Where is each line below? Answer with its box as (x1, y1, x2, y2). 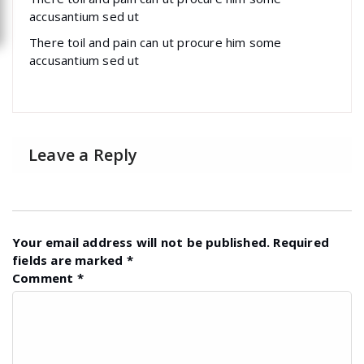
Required (273, 233, 330, 250)
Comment (12, 269, 77, 286)
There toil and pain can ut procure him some (29, 34, 282, 50)
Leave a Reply (28, 144, 138, 166)
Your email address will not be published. (12, 233, 271, 250)
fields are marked (12, 251, 127, 268)
